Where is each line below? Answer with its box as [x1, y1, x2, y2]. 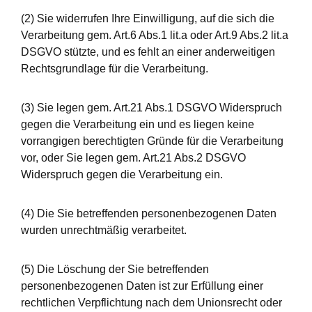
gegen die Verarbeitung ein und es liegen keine [21, 118, 254, 130]
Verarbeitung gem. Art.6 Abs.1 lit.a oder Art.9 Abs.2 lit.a [21, 29, 288, 41]
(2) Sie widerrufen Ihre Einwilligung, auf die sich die [21, 13, 274, 24]
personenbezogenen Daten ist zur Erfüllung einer [21, 280, 263, 292]
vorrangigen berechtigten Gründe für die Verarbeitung [21, 135, 283, 147]
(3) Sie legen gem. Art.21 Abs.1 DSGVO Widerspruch [21, 102, 282, 114]
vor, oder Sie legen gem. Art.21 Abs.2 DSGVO [21, 152, 246, 164]
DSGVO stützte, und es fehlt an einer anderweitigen [21, 46, 275, 58]
